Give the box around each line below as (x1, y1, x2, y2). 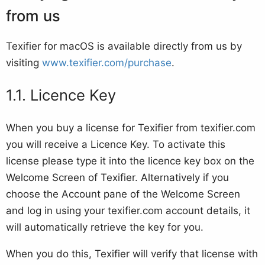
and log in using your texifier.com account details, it (6, 205, 250, 217)
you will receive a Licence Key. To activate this (6, 138, 225, 151)
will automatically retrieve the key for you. (6, 221, 203, 234)
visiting (6, 57, 42, 69)
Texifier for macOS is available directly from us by (6, 40, 242, 53)
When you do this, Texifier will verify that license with (6, 248, 258, 260)
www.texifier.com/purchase (42, 57, 172, 69)
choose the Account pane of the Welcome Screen (6, 188, 240, 201)
